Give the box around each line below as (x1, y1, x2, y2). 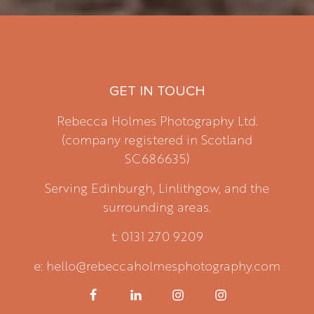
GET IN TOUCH (109, 84, 205, 99)
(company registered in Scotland (62, 130, 252, 148)
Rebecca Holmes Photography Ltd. (56, 111, 258, 129)
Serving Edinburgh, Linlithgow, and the (45, 179, 269, 196)
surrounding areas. (103, 198, 211, 215)
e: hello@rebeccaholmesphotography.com (34, 257, 280, 274)
